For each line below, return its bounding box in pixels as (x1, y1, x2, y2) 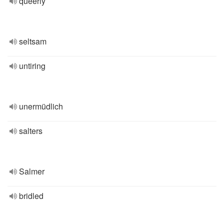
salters (19, 125, 42, 136)
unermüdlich (19, 100, 63, 112)
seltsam (19, 35, 46, 47)
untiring (19, 60, 45, 71)
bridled (19, 190, 43, 201)
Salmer (19, 165, 44, 177)
